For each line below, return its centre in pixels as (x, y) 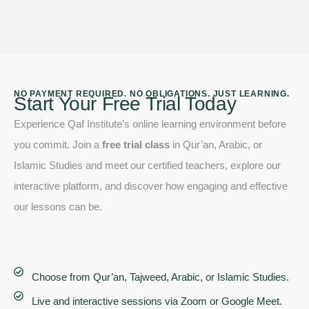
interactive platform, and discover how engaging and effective (151, 186)
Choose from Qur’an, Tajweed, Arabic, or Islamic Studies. (160, 277)
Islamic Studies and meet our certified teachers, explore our (147, 165)
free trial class (136, 144)
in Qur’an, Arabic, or (216, 144)
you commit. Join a (58, 144)
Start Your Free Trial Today (125, 103)
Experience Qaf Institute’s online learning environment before (150, 123)
